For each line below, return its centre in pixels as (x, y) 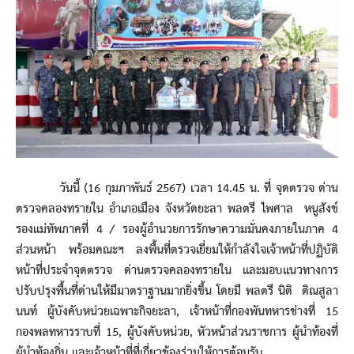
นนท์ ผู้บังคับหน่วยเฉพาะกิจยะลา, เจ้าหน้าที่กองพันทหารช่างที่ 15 (177, 312)
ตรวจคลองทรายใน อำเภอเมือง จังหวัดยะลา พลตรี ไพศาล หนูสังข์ (177, 209)
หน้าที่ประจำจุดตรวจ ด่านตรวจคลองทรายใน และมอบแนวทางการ (177, 271)
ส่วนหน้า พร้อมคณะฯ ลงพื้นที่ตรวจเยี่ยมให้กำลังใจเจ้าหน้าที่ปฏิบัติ (177, 250)
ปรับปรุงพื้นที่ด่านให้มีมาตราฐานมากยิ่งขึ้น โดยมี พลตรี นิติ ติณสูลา (177, 291)
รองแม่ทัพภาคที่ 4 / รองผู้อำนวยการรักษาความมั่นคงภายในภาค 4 (177, 230)
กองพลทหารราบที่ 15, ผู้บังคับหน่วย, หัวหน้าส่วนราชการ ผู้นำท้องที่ (177, 332)
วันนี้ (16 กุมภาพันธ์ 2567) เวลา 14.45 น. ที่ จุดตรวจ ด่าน (177, 188)
